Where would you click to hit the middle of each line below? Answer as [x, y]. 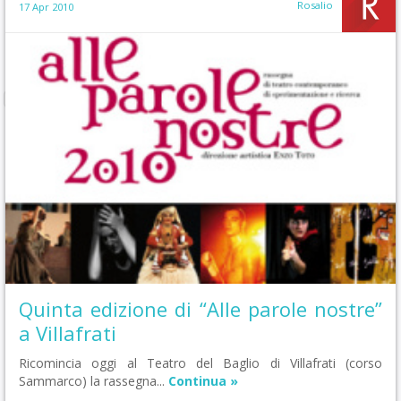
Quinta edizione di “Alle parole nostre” [200, 309]
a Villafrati [68, 333]
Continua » [203, 381]
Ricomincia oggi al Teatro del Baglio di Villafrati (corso [200, 363]
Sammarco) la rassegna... [94, 381]
